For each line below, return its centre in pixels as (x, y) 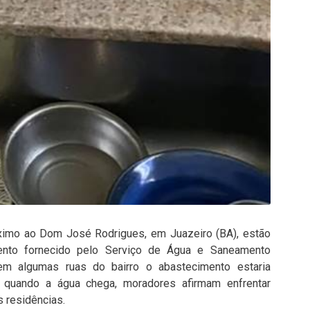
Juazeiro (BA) (203, 234)
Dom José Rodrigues (92, 234)
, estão (254, 234)
